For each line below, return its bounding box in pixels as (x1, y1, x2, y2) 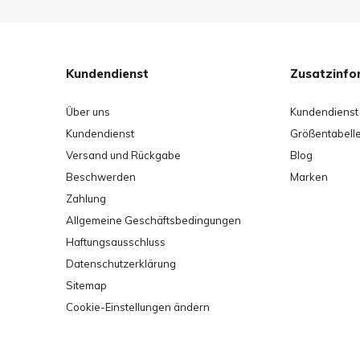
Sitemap (66, 279, 107, 292)
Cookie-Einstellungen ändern (66, 301, 210, 314)
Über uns (66, 105, 110, 119)
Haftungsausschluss (66, 235, 166, 249)
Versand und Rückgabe (66, 149, 181, 162)
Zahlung (66, 192, 106, 206)
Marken (289, 170, 328, 184)
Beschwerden (66, 170, 136, 184)
